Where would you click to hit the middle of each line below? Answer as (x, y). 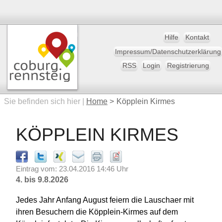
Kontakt (197, 38)
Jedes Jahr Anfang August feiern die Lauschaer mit (105, 200)
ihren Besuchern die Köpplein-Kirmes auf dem (97, 212)
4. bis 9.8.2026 (42, 180)
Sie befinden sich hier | (45, 101)
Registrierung (188, 66)
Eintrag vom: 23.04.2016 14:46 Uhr (72, 169)
